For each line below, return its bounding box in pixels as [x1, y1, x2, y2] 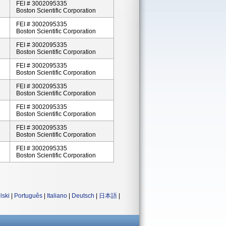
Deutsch [72, 192, 94, 199]
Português [14, 192, 42, 199]
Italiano [47, 192, 67, 199]
